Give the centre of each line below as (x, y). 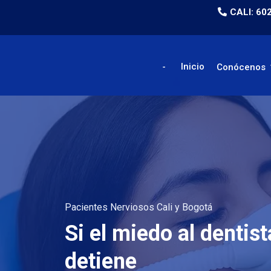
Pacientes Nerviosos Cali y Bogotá (139, 207)
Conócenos (242, 67)
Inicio (193, 67)
